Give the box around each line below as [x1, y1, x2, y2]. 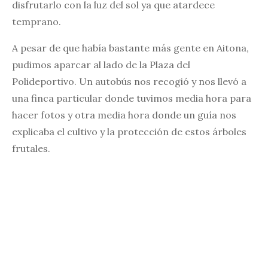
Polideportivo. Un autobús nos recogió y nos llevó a [12, 75, 246, 88]
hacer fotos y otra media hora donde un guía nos [12, 109, 236, 121]
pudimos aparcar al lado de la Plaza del [12, 59, 190, 71]
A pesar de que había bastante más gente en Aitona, [12, 42, 249, 54]
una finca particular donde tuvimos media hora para [12, 92, 251, 105]
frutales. [12, 142, 50, 155]
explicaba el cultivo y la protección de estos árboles [12, 126, 246, 138]
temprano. [12, 16, 61, 28]
